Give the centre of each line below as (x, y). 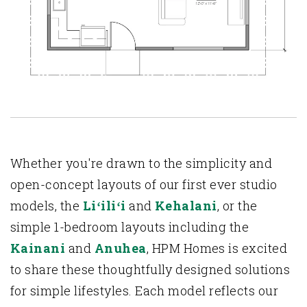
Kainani (38, 248)
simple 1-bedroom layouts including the (130, 226)
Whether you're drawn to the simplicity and (142, 163)
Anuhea (120, 248)
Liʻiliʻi (104, 205)
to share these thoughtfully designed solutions (150, 269)
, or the (237, 205)
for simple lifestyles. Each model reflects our (145, 290)
